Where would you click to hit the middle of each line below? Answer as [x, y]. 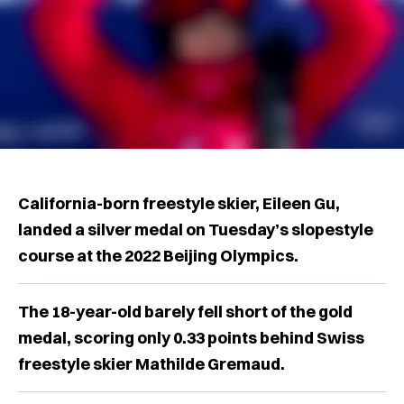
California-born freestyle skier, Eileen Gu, [179, 204]
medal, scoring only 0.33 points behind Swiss [191, 338]
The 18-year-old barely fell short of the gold [185, 312]
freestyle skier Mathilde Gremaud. [151, 364]
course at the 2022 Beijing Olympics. [158, 256]
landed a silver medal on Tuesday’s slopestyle [196, 230]
